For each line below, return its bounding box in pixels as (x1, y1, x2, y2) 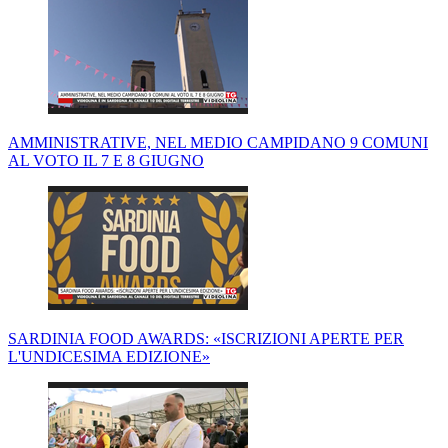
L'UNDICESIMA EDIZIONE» (8, 348, 210, 366)
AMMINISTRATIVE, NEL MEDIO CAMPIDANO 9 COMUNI (8, 134, 428, 152)
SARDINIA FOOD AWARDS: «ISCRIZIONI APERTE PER (8, 330, 404, 348)
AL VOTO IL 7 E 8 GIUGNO (8, 152, 204, 170)
